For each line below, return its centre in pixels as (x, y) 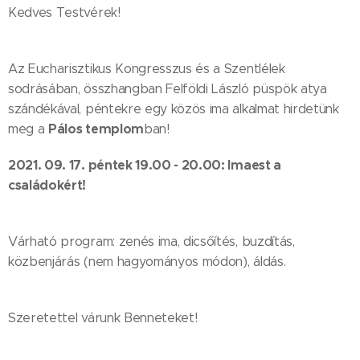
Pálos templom (96, 129)
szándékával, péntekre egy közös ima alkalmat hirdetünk (174, 108)
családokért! (47, 185)
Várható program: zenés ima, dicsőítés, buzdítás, (151, 241)
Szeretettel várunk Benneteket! (103, 317)
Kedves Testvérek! (64, 12)
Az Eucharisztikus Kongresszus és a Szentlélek (147, 68)
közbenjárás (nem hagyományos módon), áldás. (147, 261)
